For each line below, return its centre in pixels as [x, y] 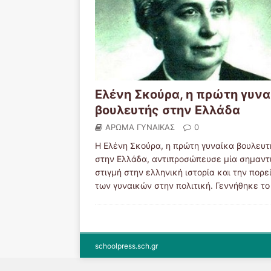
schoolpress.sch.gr [126, 246]
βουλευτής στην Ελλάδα [168, 110]
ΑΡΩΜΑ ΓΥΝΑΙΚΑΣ [140, 127]
